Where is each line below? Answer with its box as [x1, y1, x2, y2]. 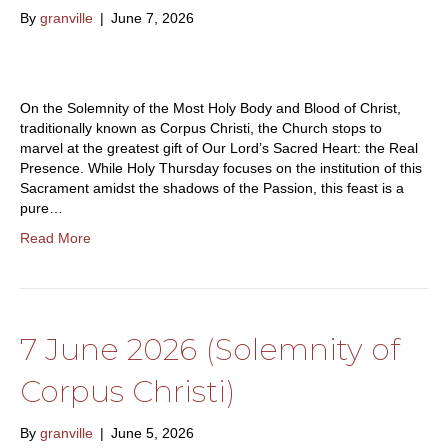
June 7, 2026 [111, 10, 194, 27]
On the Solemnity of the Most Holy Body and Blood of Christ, [20, 100, 401, 117]
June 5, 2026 [111, 425, 194, 442]
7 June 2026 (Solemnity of [20, 331, 400, 369]
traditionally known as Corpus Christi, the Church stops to [20, 120, 382, 137]
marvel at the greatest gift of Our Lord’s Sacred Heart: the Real [20, 140, 418, 157]
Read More [20, 230, 91, 247]
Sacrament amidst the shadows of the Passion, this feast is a [20, 180, 404, 197]
